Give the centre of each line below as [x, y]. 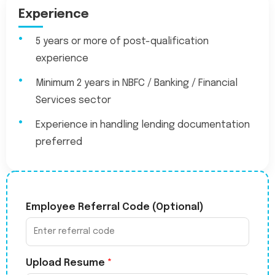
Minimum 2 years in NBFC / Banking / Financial [137, 83]
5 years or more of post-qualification [122, 41]
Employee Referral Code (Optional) [115, 207]
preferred [59, 142]
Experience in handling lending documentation [143, 125]
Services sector [73, 100]
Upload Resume [67, 263]
